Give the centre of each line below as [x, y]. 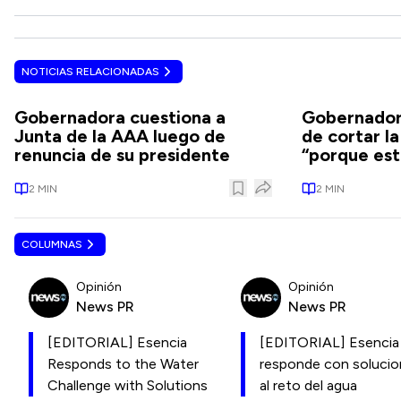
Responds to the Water [123, 364]
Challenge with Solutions [128, 385]
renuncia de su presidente [122, 155]
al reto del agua [308, 385]
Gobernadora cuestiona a [120, 117]
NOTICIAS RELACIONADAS [90, 72]
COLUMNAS [52, 244]
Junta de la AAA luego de [120, 136]
